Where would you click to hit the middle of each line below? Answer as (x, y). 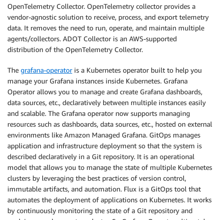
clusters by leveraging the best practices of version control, (97, 178)
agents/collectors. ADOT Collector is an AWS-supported (92, 39)
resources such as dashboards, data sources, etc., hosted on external (110, 124)
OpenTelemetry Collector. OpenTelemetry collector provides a (101, 6)
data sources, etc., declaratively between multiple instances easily (107, 102)
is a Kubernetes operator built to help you (137, 70)
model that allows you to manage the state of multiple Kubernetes (110, 167)
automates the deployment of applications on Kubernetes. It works (110, 200)
